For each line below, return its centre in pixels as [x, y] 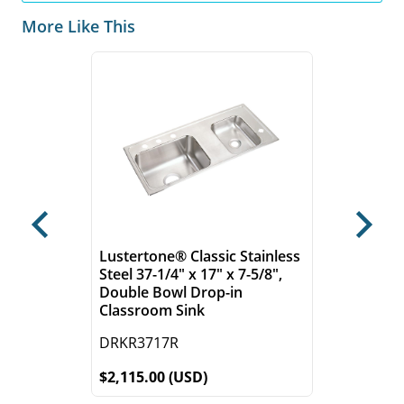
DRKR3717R [138, 343]
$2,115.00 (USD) [153, 377]
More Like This [78, 27]
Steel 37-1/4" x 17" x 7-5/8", [190, 275]
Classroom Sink [151, 311]
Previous [69, 234]
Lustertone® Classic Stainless [199, 257]
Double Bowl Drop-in [170, 293]
